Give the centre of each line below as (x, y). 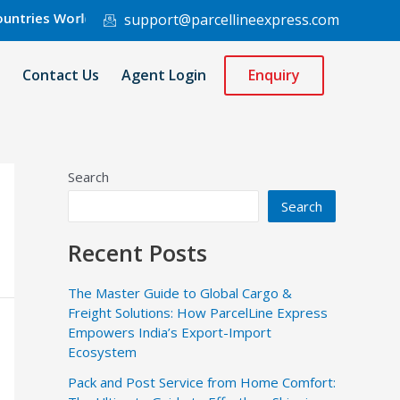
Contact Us (60, 75)
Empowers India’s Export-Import (170, 332)
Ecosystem (102, 351)
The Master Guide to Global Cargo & (180, 292)
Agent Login (163, 75)
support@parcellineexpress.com (231, 20)
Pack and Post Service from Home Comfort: (202, 382)
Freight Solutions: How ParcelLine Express (198, 312)
